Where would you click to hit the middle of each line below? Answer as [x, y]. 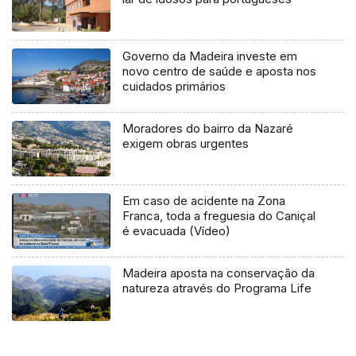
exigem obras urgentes [186, 143]
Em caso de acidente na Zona [204, 200]
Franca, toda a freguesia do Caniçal [219, 215]
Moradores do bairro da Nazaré [208, 128]
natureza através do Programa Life [217, 288]
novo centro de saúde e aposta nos [220, 71]
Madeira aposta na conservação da [219, 273]
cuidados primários [174, 86]
